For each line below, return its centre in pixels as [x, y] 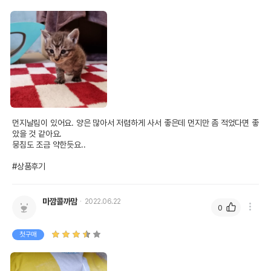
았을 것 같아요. [38, 134]
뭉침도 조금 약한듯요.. [49, 145]
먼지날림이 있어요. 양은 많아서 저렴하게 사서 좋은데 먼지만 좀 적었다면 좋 [135, 123]
